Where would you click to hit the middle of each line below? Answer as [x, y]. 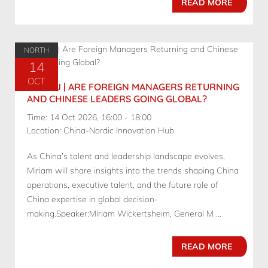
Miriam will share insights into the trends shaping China [133, 171]
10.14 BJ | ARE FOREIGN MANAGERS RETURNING [133, 87]
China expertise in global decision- [92, 200]
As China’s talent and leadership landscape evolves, [126, 156]
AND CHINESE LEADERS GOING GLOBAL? [117, 99]
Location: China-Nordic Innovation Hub [100, 131]
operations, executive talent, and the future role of [122, 185]
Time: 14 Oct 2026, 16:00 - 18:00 [89, 118]
